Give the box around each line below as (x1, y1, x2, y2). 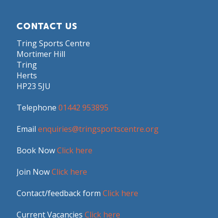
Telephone (16, 102, 58, 113)
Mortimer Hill (16, 48, 65, 59)
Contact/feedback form (16, 187, 103, 199)
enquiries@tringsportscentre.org (37, 123, 159, 134)
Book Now (16, 145, 57, 156)
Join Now (16, 166, 52, 177)
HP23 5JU (16, 80, 51, 91)
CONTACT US (16, 20, 77, 31)
